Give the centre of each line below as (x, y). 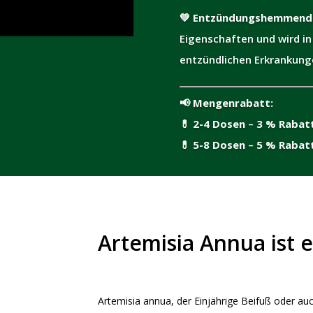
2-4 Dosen (217, 124)
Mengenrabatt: (233, 103)
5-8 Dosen (220, 145)
